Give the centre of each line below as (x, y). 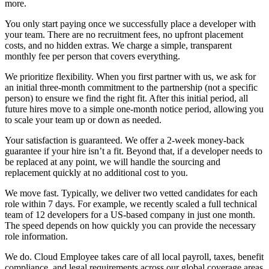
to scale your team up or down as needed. (83, 120)
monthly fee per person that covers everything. (92, 56)
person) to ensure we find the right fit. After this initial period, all (126, 98)
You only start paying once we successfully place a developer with (130, 24)
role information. (36, 237)
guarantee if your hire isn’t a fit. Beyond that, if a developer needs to (134, 151)
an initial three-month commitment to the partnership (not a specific (131, 88)
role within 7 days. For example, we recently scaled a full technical (131, 204)
